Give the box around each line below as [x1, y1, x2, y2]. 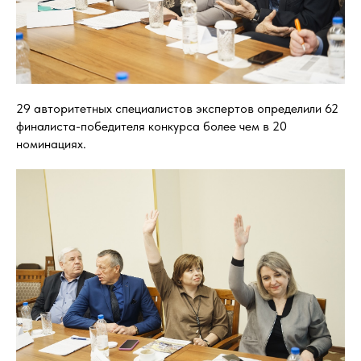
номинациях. [16, 136, 86, 152]
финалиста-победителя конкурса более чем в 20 [16, 118, 287, 135]
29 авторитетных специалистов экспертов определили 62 [16, 101, 338, 117]
